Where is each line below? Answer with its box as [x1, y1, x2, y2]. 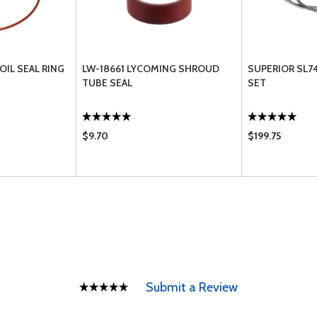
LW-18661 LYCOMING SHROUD [82, 62, 219, 75]
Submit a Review [146, 279, 238, 295]
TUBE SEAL [82, 76, 132, 89]
